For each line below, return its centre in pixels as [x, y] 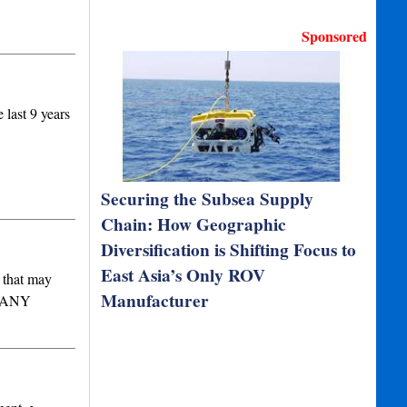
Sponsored [335, 36]
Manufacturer [155, 301]
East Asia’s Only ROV [184, 275]
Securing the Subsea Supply [208, 199]
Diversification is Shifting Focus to [229, 250]
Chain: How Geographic [194, 224]
